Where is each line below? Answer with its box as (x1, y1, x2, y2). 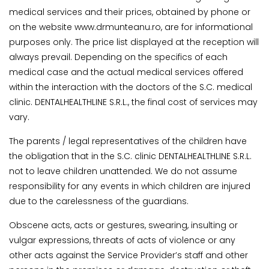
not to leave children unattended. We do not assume (9, 165, 237, 178)
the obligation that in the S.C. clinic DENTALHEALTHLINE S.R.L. (9, 150, 252, 163)
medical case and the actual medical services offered (9, 66, 243, 79)
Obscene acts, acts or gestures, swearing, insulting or (9, 219, 238, 232)
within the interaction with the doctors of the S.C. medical (9, 81, 252, 94)
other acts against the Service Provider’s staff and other (9, 249, 248, 262)
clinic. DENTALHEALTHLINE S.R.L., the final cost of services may (9, 96, 258, 109)
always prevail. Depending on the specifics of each (9, 51, 228, 64)
